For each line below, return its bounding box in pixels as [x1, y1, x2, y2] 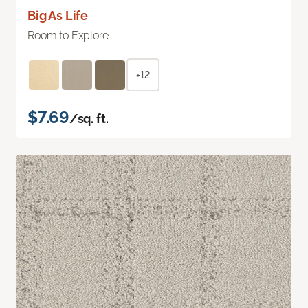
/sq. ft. [69, 111, 109, 126]
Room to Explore [27, 28, 109, 42]
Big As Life [27, 8, 89, 23]
